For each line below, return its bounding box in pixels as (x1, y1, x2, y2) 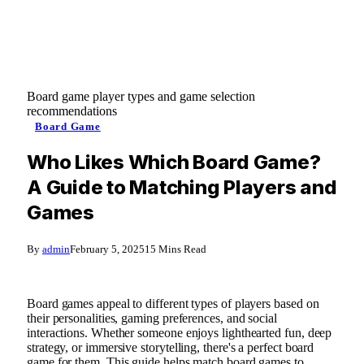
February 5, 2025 (70, 242, 145, 255)
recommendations (27, 104, 117, 118)
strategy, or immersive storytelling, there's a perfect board (27, 340, 314, 354)
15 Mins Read (145, 242, 206, 255)
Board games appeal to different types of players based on (27, 296, 319, 310)
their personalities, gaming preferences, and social (27, 310, 277, 325)
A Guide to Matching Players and (27, 175, 337, 199)
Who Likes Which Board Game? (27, 149, 321, 174)
